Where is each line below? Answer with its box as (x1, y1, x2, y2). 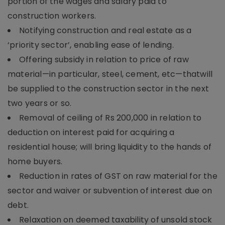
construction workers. (8, 10, 96, 22)
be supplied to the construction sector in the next (8, 82, 209, 94)
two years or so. (8, 97, 72, 109)
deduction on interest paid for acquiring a (8, 126, 175, 138)
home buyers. (8, 155, 63, 167)
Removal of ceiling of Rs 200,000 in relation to (19, 111, 202, 124)
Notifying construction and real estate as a (19, 24, 192, 36)
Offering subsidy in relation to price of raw (19, 53, 189, 65)
